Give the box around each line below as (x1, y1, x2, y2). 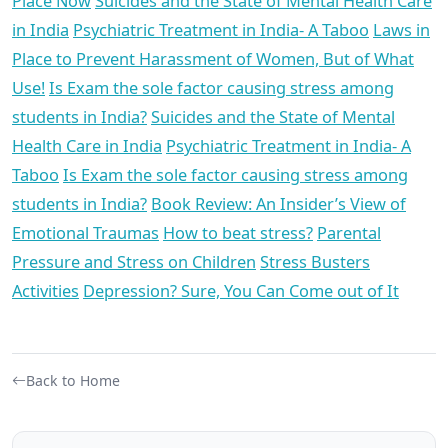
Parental (317, 221, 381, 245)
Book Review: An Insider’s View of (151, 192, 406, 216)
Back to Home (26, 371, 120, 391)
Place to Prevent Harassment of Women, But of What (12, 47, 414, 71)
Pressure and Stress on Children (12, 250, 256, 274)
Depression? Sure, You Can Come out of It (83, 279, 399, 303)
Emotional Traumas (12, 221, 159, 245)
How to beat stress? (163, 221, 313, 245)
